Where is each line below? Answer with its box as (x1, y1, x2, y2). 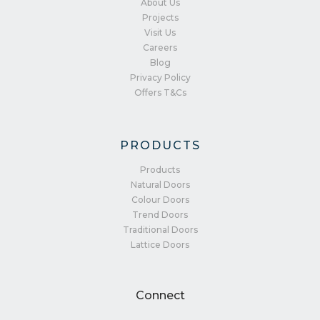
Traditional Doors (122, 224, 198, 236)
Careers (143, 42, 177, 54)
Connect (135, 289, 185, 303)
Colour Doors (131, 194, 189, 206)
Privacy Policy (129, 72, 191, 84)
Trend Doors (132, 209, 188, 221)
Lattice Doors (131, 239, 189, 251)
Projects (141, 12, 179, 24)
